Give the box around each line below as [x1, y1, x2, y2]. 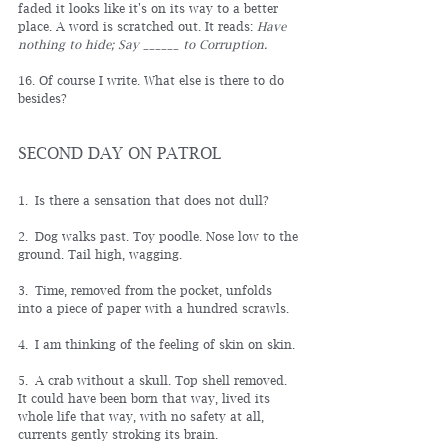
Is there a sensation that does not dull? [35, 193, 269, 208]
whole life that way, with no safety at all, [18, 409, 268, 424]
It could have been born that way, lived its [18, 391, 274, 406]
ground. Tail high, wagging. [18, 247, 182, 262]
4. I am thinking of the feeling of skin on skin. [18, 337, 295, 352]
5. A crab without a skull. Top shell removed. [18, 373, 291, 388]
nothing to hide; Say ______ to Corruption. [18, 37, 267, 52]
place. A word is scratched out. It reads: [18, 19, 257, 34]
